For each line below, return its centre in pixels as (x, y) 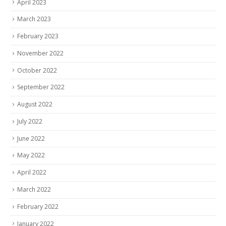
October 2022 (37, 70)
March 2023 (34, 19)
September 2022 (41, 87)
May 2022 (31, 155)
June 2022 (31, 138)
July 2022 (30, 121)
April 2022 (32, 173)
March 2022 (34, 189)
